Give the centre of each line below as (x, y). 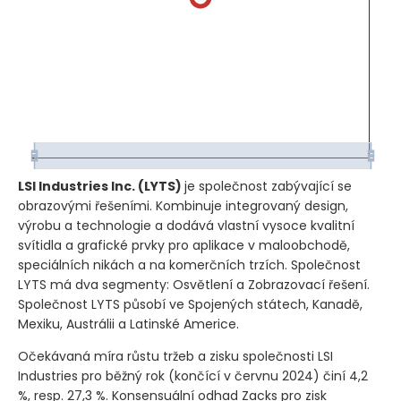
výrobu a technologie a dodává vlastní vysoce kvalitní (186, 226)
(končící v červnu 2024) (244, 376)
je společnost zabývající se (268, 186)
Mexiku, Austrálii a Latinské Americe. (128, 324)
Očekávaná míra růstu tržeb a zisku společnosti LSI (175, 356)
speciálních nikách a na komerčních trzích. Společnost (189, 265)
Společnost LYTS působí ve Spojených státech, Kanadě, (190, 304)
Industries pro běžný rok (93, 376)
